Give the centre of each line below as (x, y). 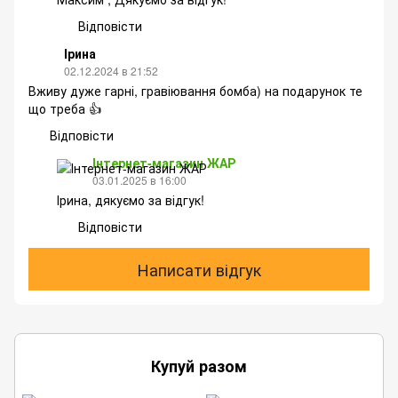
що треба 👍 (65, 109)
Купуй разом (199, 366)
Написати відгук (199, 269)
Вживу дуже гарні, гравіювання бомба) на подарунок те (195, 91)
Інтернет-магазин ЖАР (164, 163)
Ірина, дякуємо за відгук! (131, 200)
